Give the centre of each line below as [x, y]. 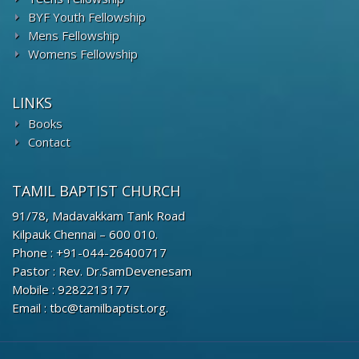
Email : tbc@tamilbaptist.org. [90, 307]
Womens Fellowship [83, 53]
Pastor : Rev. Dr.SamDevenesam [102, 270]
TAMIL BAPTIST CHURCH [96, 190]
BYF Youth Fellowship [87, 16]
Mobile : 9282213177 [71, 289]
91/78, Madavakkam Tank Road [99, 215]
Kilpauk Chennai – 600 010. [85, 234]
